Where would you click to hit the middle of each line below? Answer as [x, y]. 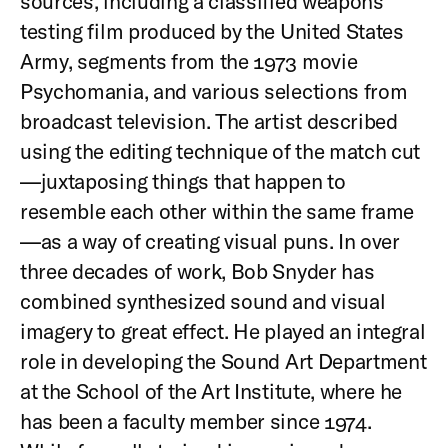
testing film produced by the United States [212, 30]
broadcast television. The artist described [209, 120]
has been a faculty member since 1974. [196, 420]
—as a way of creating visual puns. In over [210, 240]
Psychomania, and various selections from [214, 90]
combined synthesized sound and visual [203, 300]
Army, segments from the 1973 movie [189, 60]
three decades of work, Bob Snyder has [197, 270]
